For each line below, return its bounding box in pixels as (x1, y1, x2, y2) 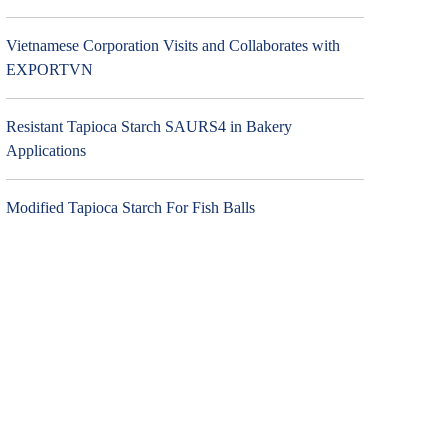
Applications (5, 142, 86, 159)
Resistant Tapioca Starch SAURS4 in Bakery (5, 118, 292, 135)
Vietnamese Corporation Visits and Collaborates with (5, 37, 340, 54)
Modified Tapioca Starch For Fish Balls (5, 199, 255, 216)
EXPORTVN (5, 61, 93, 78)
